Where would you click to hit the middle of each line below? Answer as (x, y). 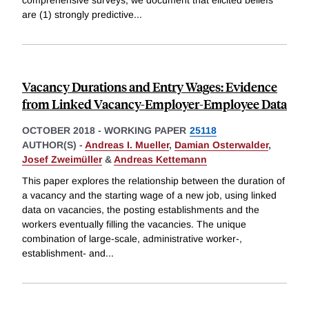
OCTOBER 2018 (59, 130)
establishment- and (64, 253)
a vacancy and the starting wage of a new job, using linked (149, 196)
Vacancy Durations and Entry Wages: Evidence (150, 86)
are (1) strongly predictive (78, 14)
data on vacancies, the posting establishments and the (141, 210)
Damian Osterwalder (221, 144)
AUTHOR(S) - (53, 144)
